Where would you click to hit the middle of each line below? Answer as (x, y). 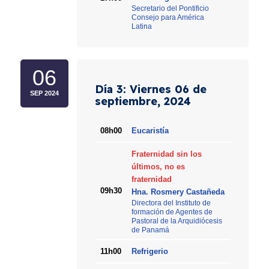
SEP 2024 (45, 93)
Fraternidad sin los (166, 154)
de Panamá (150, 230)
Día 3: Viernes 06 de (151, 89)
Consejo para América (168, 17)
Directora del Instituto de (171, 203)
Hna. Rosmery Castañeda (178, 192)
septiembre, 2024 (143, 101)
